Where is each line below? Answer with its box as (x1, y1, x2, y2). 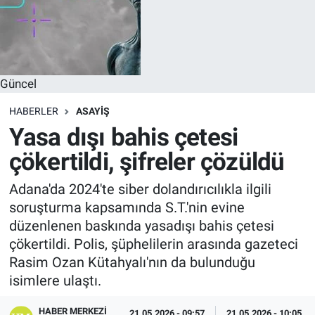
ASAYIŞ (75, 105, 110, 117)
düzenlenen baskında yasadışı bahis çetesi (8, 217, 274, 235)
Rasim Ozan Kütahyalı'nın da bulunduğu (8, 254, 255, 271)
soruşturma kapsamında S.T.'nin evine (8, 199, 245, 217)
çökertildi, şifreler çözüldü (8, 147, 285, 176)
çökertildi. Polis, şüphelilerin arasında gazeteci (8, 236, 298, 253)
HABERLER (8, 105, 58, 117)
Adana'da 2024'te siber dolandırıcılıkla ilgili (8, 181, 271, 198)
